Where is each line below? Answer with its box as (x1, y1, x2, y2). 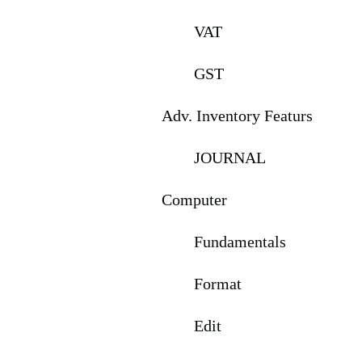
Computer (162, 191, 227, 208)
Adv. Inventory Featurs (162, 107, 313, 124)
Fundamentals (194, 233, 286, 250)
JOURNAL (194, 149, 266, 166)
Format (194, 275, 242, 293)
